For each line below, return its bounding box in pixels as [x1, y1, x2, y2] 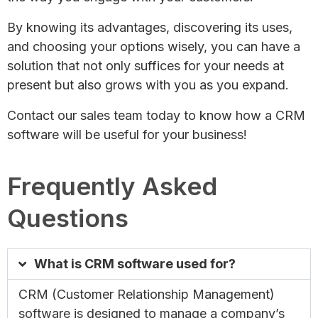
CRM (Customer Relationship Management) [18, 286, 275, 302]
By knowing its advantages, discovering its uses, [7, 19, 292, 35]
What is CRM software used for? [33, 256, 236, 271]
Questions [7, 202, 128, 233]
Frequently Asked [7, 170, 217, 201]
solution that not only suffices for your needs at [7, 57, 284, 73]
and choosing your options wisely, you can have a [7, 38, 300, 54]
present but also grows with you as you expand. [7, 77, 289, 92]
